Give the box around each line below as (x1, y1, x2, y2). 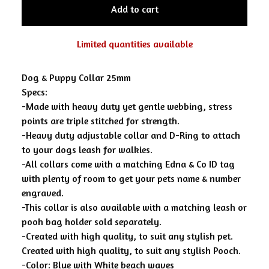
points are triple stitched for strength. (22, 115, 180, 127)
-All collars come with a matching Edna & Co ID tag (22, 158, 235, 170)
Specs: (22, 86, 47, 98)
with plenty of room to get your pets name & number (22, 172, 241, 184)
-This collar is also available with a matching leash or (22, 201, 247, 213)
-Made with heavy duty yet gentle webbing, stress (22, 100, 232, 112)
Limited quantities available (76, 38, 193, 50)
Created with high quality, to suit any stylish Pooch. (22, 244, 241, 256)
